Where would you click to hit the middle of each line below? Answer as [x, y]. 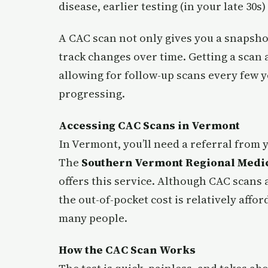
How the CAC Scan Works [127, 250]
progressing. [92, 94]
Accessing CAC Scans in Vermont [149, 126]
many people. [93, 218]
